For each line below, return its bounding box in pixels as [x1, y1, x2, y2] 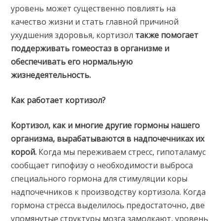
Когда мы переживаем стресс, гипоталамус [37, 147, 206, 158]
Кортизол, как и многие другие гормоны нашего [11, 120, 200, 131]
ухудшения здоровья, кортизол [11, 30, 136, 41]
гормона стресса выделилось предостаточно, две [11, 200, 205, 211]
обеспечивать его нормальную [11, 56, 133, 68]
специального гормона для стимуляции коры [11, 173, 188, 184]
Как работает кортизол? [11, 95, 106, 106]
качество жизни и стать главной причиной [11, 16, 179, 28]
